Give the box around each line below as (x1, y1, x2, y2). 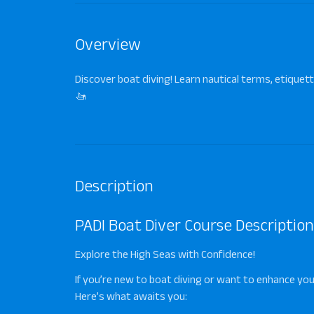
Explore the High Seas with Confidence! (75, 248, 255, 260)
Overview (75, 34, 141, 53)
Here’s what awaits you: (75, 290, 187, 302)
